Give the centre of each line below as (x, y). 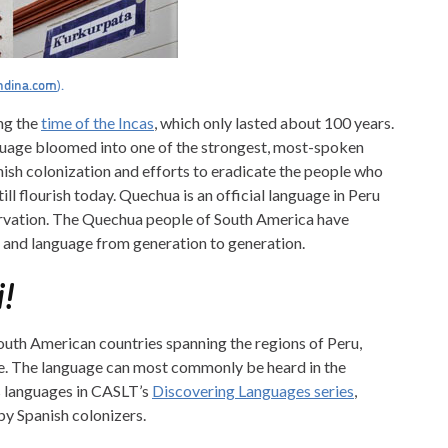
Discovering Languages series (253, 391)
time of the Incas (97, 123)
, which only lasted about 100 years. (274, 123)
